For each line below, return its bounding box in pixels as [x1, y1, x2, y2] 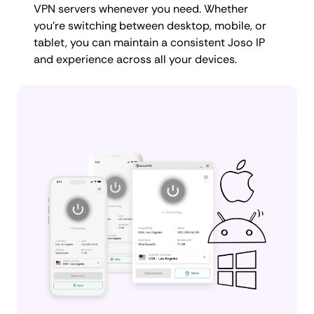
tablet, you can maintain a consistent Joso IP [34, 34, 265, 50]
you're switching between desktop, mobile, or [34, 18, 266, 33]
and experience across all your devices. [34, 51, 237, 67]
